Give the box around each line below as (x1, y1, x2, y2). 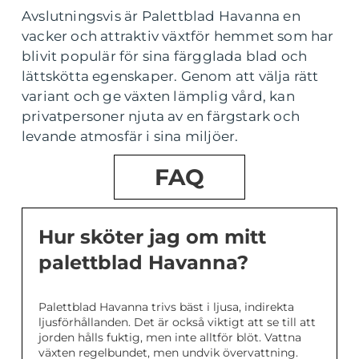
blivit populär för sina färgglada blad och (22, 48, 308, 65)
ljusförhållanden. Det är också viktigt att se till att (38, 315, 316, 330)
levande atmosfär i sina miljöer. (22, 128, 239, 145)
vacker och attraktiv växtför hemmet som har (22, 28, 334, 45)
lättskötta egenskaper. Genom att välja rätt (22, 68, 319, 85)
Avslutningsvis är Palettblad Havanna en (22, 8, 301, 25)
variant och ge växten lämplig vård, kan (22, 88, 295, 105)
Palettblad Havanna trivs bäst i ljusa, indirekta (38, 300, 294, 315)
